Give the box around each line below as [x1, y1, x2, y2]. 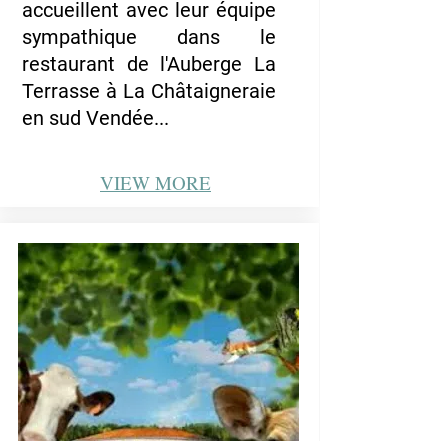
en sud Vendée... [22, 106, 174, 130]
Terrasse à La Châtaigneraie [22, 79, 276, 103]
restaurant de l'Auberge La [22, 52, 276, 76]
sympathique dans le [22, 25, 276, 49]
